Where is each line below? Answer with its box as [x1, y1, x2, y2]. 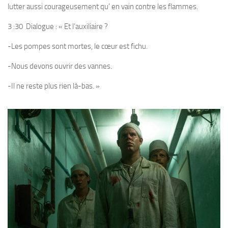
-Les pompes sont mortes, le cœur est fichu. [8, 42, 148, 51]
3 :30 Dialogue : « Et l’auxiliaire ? [8, 22, 108, 32]
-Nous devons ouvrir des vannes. [8, 62, 112, 71]
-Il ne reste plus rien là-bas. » [8, 81, 100, 91]
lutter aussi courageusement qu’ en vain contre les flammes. [8, 2, 198, 12]
